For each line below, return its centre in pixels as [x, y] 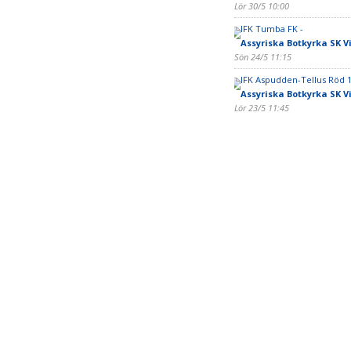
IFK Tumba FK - [271, 29]
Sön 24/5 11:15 [262, 57]
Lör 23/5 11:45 [261, 108]
